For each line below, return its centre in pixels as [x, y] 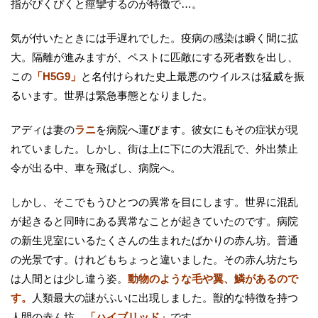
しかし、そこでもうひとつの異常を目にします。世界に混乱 [154, 202]
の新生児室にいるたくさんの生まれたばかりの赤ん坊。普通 [154, 240]
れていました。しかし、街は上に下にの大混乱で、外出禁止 [154, 148]
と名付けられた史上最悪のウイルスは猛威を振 [193, 76]
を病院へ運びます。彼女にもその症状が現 [197, 129]
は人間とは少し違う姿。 [69, 278]
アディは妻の [43, 129]
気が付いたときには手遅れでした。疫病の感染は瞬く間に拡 [154, 38]
